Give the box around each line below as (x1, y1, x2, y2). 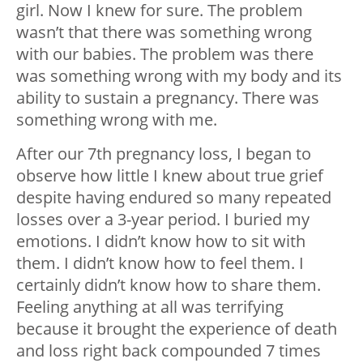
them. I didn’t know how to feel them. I (16, 251, 304, 274)
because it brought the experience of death (16, 317, 337, 340)
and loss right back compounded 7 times (16, 339, 321, 361)
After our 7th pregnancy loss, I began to (16, 142, 311, 164)
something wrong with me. (16, 108, 217, 130)
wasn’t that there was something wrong (16, 20, 312, 43)
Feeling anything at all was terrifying (16, 295, 284, 318)
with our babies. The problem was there (16, 42, 314, 65)
